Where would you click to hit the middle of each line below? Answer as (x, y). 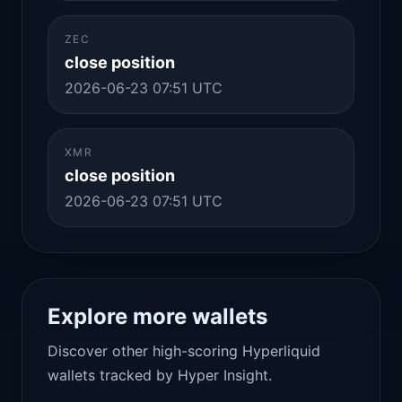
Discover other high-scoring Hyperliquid (184, 351)
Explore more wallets (157, 316)
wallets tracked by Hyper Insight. (160, 375)
